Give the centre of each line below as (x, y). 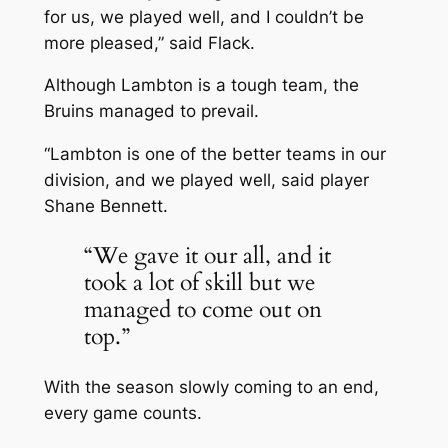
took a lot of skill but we (199, 283)
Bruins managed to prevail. (151, 111)
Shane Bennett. (105, 206)
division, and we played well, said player (206, 180)
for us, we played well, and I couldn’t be (203, 16)
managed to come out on (202, 310)
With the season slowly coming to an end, (211, 386)
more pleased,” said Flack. (149, 42)
